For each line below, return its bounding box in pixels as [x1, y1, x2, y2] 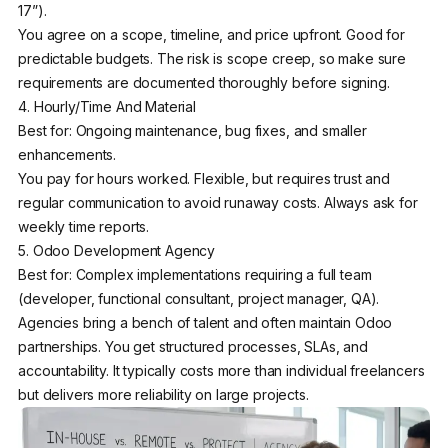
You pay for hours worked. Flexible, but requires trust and [18, 170, 390, 188]
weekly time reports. [18, 218, 150, 236]
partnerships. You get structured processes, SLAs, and [18, 338, 368, 356]
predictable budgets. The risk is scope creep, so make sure [18, 50, 406, 68]
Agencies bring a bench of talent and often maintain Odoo [18, 314, 393, 332]
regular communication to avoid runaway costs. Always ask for [18, 194, 418, 212]
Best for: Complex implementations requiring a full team [18, 266, 372, 284]
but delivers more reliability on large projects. [18, 386, 309, 404]
